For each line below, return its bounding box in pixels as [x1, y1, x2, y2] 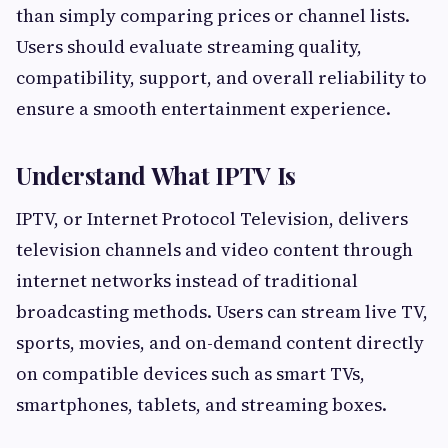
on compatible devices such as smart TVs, [16, 361, 365, 387]
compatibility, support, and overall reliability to [16, 65, 427, 91]
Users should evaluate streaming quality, [16, 34, 362, 60]
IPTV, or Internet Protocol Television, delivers [16, 206, 408, 232]
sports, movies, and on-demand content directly [16, 330, 424, 356]
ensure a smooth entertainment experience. [16, 96, 391, 122]
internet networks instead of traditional [16, 268, 358, 294]
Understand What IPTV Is [16, 159, 297, 192]
